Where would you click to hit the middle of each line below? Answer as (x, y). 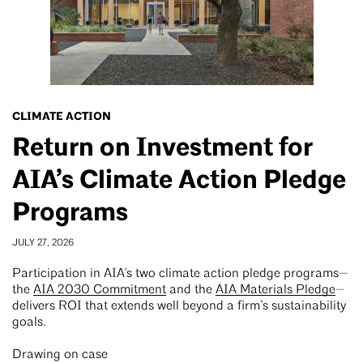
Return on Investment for (162, 148)
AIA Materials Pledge (275, 290)
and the (191, 290)
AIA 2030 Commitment (100, 290)
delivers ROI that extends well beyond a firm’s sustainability (179, 307)
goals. (29, 323)
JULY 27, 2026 (43, 243)
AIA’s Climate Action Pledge (179, 181)
